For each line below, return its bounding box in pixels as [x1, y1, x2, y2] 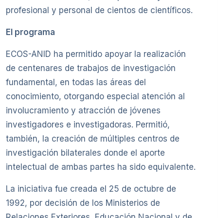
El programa [6, 27, 55, 37]
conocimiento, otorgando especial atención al [6, 91, 185, 102]
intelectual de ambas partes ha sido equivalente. [6, 162, 196, 172]
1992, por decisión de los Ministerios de [6, 198, 160, 208]
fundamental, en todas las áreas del [6, 77, 146, 88]
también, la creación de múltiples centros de [6, 134, 180, 144]
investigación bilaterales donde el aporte [6, 148, 165, 158]
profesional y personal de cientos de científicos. [6, 5, 193, 16]
